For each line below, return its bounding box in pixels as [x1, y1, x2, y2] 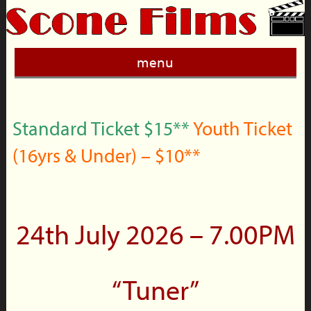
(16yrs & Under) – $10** [12, 143, 201, 168]
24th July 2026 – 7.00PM [15, 216, 295, 252]
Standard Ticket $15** [12, 116, 193, 141]
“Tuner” [111, 271, 199, 308]
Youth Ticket [192, 116, 292, 141]
